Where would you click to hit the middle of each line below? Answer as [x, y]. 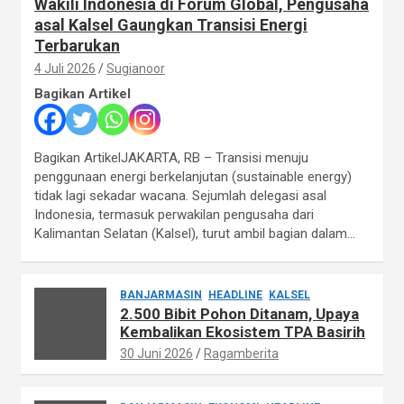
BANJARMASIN [161, 295]
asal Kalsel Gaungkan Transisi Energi [171, 25]
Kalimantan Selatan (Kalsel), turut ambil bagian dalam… [195, 234]
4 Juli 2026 [65, 69]
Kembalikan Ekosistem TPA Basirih [243, 332]
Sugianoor [136, 69]
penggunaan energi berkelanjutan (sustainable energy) [193, 177]
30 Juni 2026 [156, 354]
